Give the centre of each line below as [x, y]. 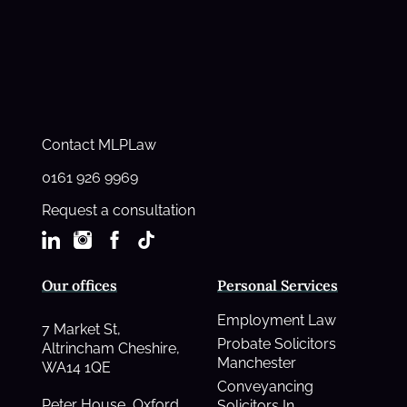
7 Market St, [81, 329]
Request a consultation [119, 210]
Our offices [79, 285]
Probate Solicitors [277, 343]
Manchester [257, 362]
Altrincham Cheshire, [111, 348]
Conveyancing [265, 386]
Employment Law [277, 320]
